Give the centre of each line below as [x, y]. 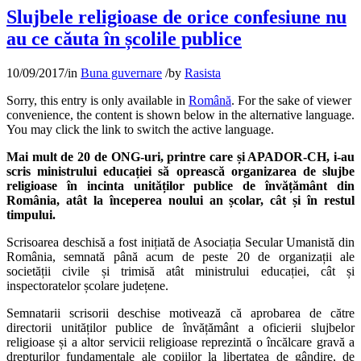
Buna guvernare [121, 73]
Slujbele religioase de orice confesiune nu [176, 17]
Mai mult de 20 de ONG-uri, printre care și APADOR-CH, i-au [180, 157]
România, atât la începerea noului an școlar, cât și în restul [180, 201]
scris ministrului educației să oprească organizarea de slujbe [180, 172]
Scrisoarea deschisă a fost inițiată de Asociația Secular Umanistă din [180, 243]
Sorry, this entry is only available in [98, 101]
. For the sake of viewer [291, 101]
